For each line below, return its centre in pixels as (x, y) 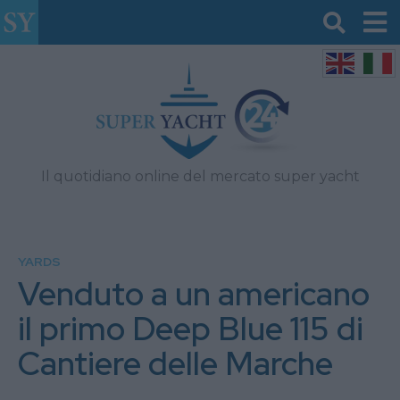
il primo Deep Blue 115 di (191, 329)
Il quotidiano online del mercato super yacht (200, 176)
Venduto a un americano (194, 294)
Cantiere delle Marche (175, 363)
